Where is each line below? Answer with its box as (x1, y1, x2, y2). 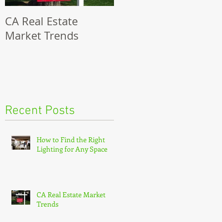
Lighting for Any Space (37, 144, 108, 154)
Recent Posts (5, 103, 75, 118)
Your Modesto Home (114, 28, 218, 43)
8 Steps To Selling (114, 14, 202, 28)
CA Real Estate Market (37, 189, 106, 199)
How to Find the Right (37, 134, 105, 144)
